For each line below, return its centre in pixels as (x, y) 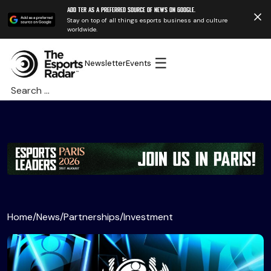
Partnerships (92, 217)
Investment (148, 217)
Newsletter (106, 64)
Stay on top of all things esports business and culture (147, 20)
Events (139, 64)
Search (24, 88)
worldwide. (82, 29)
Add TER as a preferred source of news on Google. (131, 10)
